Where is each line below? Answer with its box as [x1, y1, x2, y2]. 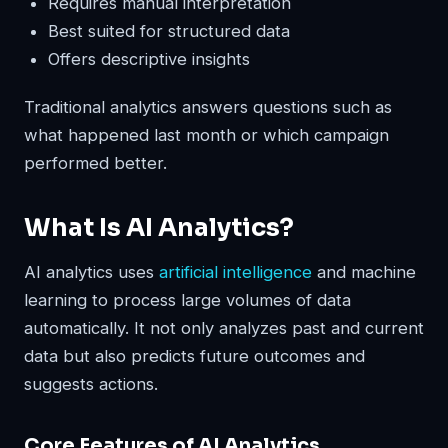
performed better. [24, 153, 167, 174]
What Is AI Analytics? [24, 212, 294, 244]
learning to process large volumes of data [24, 290, 351, 311]
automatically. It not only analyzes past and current [24, 318, 424, 339]
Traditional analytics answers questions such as [24, 97, 392, 118]
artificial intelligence [154, 262, 317, 283]
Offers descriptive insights [48, 49, 250, 70]
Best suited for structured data [48, 21, 290, 42]
